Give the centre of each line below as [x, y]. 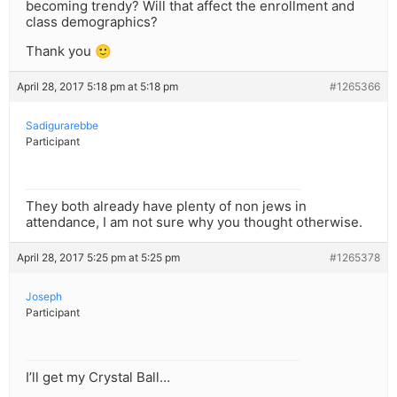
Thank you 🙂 [69, 51]
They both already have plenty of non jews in [166, 206]
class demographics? [92, 22]
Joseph [44, 297]
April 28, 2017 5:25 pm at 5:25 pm [98, 258]
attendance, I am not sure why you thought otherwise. [194, 222]
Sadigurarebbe [62, 126]
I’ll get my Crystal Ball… [98, 378]
